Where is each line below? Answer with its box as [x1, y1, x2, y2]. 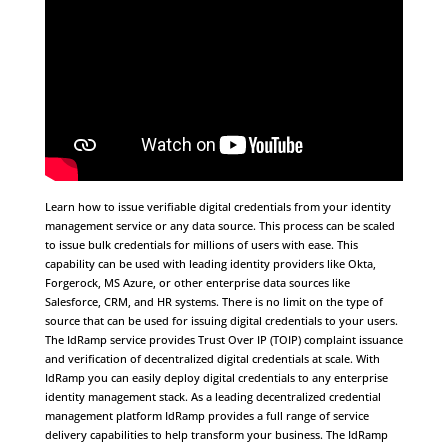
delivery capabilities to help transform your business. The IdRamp [44, 427, 388, 442]
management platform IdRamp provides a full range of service [44, 408, 369, 423]
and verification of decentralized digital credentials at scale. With [44, 351, 380, 366]
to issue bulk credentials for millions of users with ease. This [44, 237, 358, 252]
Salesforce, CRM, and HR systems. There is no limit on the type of [44, 294, 383, 309]
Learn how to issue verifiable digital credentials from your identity [44, 199, 391, 214]
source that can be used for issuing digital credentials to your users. [44, 313, 398, 328]
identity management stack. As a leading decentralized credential [44, 389, 381, 404]
